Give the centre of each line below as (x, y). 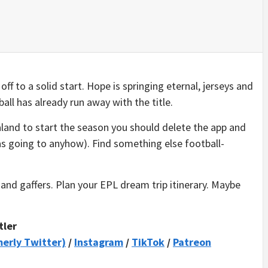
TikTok (148, 242)
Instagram (99, 242)
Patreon (192, 242)
